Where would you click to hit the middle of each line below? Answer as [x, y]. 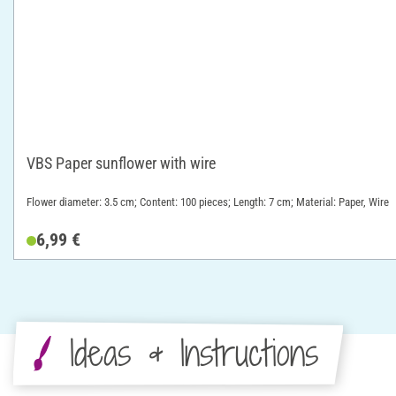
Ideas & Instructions [194, 353]
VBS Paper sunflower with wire [121, 163]
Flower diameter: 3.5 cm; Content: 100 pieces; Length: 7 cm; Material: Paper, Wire [208, 202]
